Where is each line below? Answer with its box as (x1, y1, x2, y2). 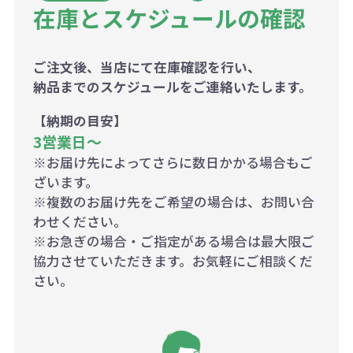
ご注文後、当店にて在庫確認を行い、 (32, 57, 261, 76)
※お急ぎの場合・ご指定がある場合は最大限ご (32, 231, 314, 251)
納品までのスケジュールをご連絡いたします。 (32, 76, 312, 96)
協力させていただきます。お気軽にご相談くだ (32, 251, 313, 270)
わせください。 (32, 211, 127, 231)
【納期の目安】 (32, 110, 127, 130)
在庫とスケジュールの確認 (32, 2, 306, 35)
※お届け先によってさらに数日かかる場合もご (32, 152, 313, 172)
